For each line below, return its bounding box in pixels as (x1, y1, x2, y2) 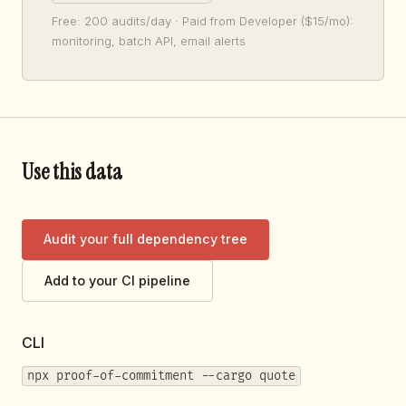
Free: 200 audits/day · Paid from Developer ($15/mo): (52, 13, 353, 28)
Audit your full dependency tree (43, 231, 247, 247)
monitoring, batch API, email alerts (52, 33, 246, 48)
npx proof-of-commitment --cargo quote (26, 368, 295, 384)
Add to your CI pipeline (44, 273, 190, 289)
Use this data (22, 157, 122, 186)
